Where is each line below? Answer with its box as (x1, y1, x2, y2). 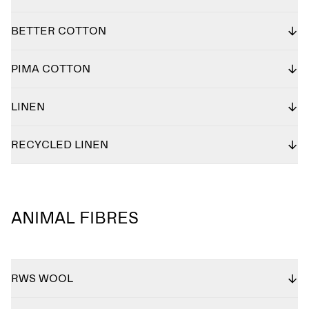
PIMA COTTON (11, 63, 90, 74)
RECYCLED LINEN (11, 139, 108, 150)
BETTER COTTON (11, 26, 106, 37)
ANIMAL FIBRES (11, 210, 139, 227)
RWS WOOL (11, 273, 73, 284)
